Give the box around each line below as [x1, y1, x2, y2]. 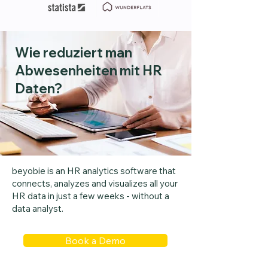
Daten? [15, 80, 62, 97]
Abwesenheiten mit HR [15, 62, 162, 79]
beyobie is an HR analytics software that [12, 165, 176, 176]
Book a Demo [65, 234, 126, 246]
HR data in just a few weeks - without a [12, 190, 169, 202]
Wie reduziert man [15, 44, 132, 61]
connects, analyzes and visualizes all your [12, 178, 178, 189]
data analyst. [12, 203, 63, 214]
